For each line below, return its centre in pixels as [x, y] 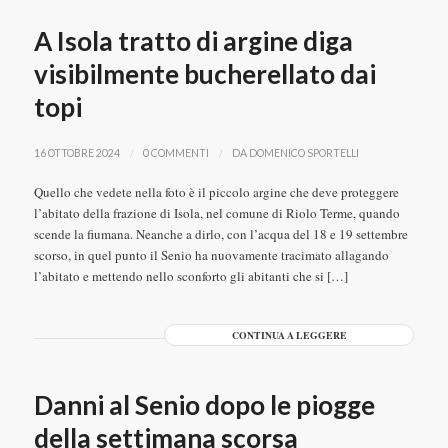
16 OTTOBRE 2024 [76, 153]
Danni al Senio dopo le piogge [204, 405]
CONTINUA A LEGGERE [289, 335]
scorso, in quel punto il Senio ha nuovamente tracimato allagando [211, 255]
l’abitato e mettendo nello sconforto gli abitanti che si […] [190, 276]
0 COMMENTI [175, 153]
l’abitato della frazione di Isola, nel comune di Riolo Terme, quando [216, 213]
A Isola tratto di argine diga [193, 41]
